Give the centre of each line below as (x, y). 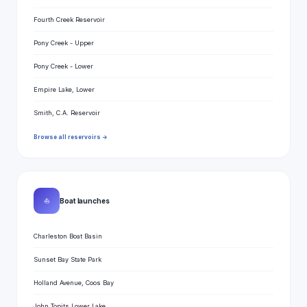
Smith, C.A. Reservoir (67, 113)
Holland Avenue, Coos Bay (74, 283)
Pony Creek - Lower (63, 66)
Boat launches (85, 200)
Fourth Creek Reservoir (69, 20)
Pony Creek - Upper (64, 43)
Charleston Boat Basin (68, 236)
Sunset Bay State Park (67, 259)
